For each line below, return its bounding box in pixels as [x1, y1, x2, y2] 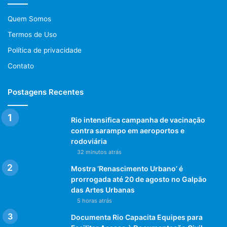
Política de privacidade [8, 46, 82, 55]
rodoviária [71, 137, 107, 146]
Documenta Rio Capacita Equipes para [71, 213, 203, 222]
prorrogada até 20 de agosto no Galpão [71, 175, 207, 184]
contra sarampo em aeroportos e [71, 126, 184, 135]
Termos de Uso [8, 30, 57, 39]
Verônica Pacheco [11, 68, 79, 78]
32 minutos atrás [77, 148, 122, 156]
